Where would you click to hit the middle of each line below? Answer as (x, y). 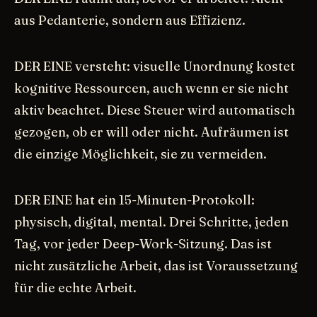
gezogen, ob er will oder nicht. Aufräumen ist (151, 132)
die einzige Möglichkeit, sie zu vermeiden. (140, 154)
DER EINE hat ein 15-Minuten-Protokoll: (134, 200)
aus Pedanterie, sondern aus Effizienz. (130, 20)
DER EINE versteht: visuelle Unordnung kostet (155, 66)
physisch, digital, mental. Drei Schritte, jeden (151, 221)
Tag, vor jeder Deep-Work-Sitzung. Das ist (143, 243)
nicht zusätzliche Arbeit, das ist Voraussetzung (156, 265)
